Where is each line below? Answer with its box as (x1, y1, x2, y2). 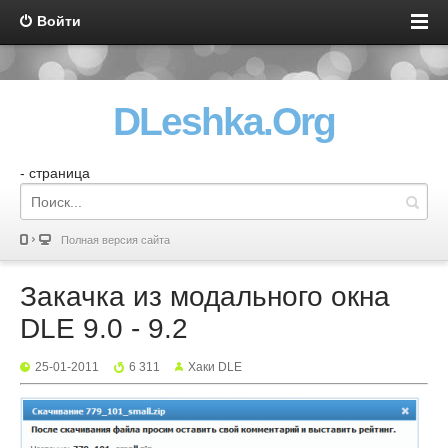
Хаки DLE (188, 360, 242, 374)
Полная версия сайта (61, 234, 170, 246)
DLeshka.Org (112, 100, 336, 143)
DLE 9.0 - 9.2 (20, 313, 188, 344)
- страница (20, 165, 90, 181)
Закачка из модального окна (20, 281, 390, 312)
